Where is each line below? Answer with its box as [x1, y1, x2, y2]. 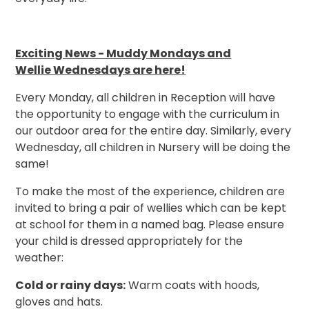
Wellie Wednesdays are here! [15, 61, 186, 78]
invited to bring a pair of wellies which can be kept [15, 199, 287, 216]
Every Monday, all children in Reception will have [15, 89, 276, 106]
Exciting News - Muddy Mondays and [15, 45, 232, 61]
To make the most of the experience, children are [15, 183, 286, 199]
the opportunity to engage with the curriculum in [15, 106, 280, 122]
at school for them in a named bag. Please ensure [15, 216, 285, 232]
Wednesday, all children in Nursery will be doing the [15, 139, 291, 155]
